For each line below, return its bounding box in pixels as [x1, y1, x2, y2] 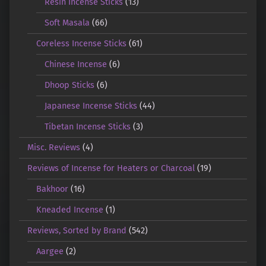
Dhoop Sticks [45, 80, 95, 91]
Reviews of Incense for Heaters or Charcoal [27, 163, 195, 174]
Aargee [36, 246, 64, 257]
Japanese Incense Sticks [45, 100, 138, 112]
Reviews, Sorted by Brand [27, 225, 127, 236]
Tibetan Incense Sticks [45, 121, 131, 132]
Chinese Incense [45, 59, 107, 70]
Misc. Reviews [27, 142, 81, 153]
